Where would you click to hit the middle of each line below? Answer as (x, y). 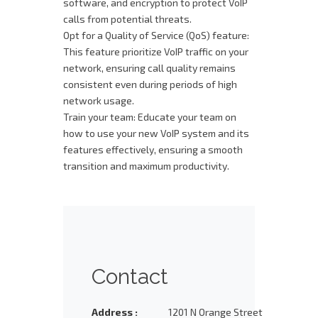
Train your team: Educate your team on (150, 117)
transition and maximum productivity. (146, 166)
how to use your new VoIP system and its (156, 133)
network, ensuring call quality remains (149, 68)
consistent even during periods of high (150, 84)
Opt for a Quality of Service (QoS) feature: (156, 35)
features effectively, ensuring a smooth (153, 149)
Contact (130, 276)
